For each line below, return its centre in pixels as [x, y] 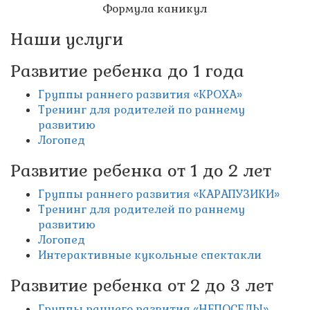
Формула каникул [155, 9]
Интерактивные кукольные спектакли [150, 255]
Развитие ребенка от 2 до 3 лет [142, 286]
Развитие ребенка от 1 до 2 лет [141, 171]
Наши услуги [67, 39]
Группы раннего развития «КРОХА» [140, 95]
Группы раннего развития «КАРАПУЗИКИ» [159, 194]
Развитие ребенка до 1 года [127, 71]
